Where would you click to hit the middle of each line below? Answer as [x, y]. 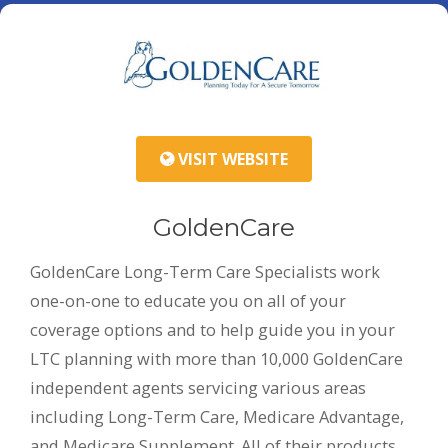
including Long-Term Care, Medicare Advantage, [217, 416]
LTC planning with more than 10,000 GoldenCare [216, 358]
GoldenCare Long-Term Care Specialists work [205, 271]
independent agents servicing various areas [198, 387]
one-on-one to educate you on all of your [188, 300]
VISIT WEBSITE [231, 158]
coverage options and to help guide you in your [212, 329]
